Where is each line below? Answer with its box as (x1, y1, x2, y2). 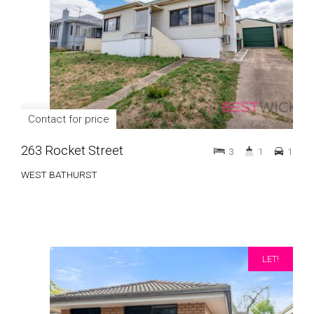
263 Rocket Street (21, 143, 123, 158)
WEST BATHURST (21, 169, 97, 180)
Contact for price (28, 113, 109, 125)
